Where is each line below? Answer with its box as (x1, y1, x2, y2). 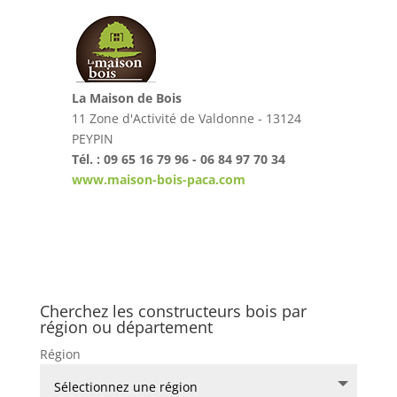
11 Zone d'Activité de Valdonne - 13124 (71, 109, 301, 127)
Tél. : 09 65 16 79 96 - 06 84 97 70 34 (71, 150, 285, 167)
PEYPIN (71, 129, 113, 147)
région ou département (39, 315, 213, 338)
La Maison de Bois (71, 89, 182, 106)
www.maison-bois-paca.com (71, 170, 245, 188)
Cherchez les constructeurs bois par (39, 300, 307, 322)
